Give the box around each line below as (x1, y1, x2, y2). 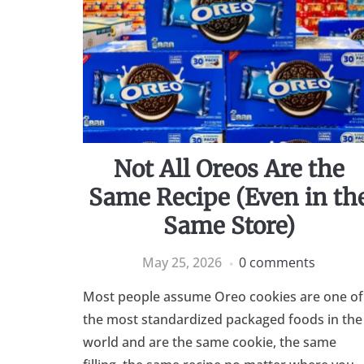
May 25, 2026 (142, 253, 223, 272)
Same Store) (162, 211, 295, 241)
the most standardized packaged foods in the (83, 310, 362, 329)
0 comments (239, 253, 316, 272)
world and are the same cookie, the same (83, 333, 336, 352)
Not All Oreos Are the (113, 154, 344, 184)
